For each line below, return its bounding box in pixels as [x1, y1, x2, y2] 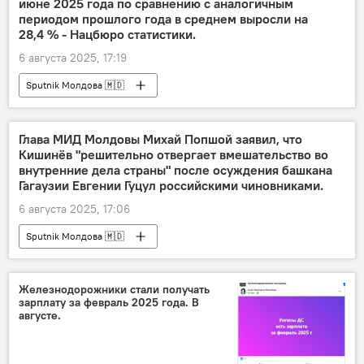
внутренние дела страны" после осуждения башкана [19, 162, 332, 179]
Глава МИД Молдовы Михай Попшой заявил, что [19, 131, 302, 148]
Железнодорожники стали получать [19, 282, 210, 297]
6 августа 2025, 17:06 [19, 201, 130, 217]
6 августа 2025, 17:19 [19, 50, 127, 66]
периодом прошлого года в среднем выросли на [19, 11, 308, 28]
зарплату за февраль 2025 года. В [19, 295, 199, 310]
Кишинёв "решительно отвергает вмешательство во [19, 146, 328, 163]
